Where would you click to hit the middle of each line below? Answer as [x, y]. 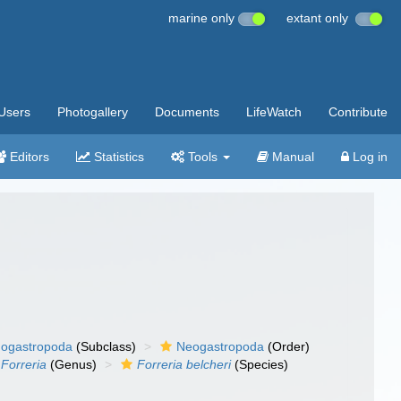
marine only [203, 18]
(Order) [287, 346]
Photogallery [93, 112]
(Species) [260, 364]
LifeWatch [274, 112]
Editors [28, 157]
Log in [368, 157]
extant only [321, 18]
